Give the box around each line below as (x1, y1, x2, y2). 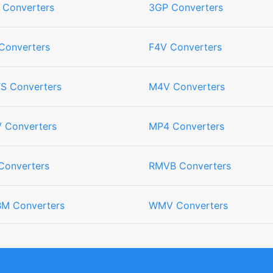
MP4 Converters (149, 120, 224, 132)
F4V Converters (149, 41, 222, 53)
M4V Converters (149, 80, 225, 93)
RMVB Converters (149, 160, 231, 172)
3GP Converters (149, 1, 223, 13)
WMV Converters (149, 199, 228, 211)
